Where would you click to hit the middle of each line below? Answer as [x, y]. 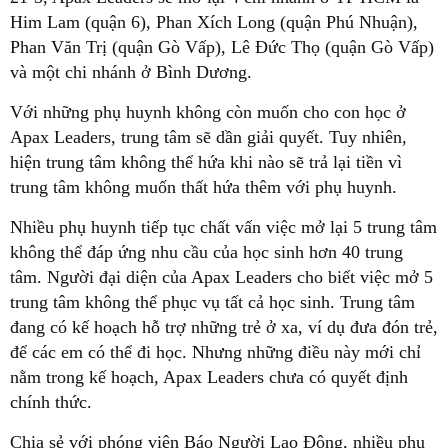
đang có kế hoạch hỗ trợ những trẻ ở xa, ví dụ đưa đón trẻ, [224, 327]
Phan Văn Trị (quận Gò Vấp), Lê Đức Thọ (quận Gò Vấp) [222, 47]
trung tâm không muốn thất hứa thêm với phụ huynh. [203, 187]
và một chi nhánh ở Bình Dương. [131, 72]
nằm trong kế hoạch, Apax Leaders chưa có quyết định [209, 377]
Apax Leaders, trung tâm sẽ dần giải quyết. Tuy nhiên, [208, 137]
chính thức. [51, 402]
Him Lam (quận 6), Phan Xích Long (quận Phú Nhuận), [214, 22]
